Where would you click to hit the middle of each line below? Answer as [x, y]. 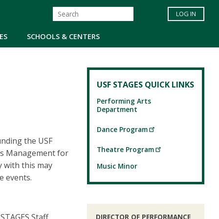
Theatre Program [125, 149]
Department [117, 109]
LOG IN [186, 14]
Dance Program [122, 130]
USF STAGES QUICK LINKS [145, 85]
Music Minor [117, 166]
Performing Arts [124, 101]
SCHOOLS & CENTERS [63, 36]
